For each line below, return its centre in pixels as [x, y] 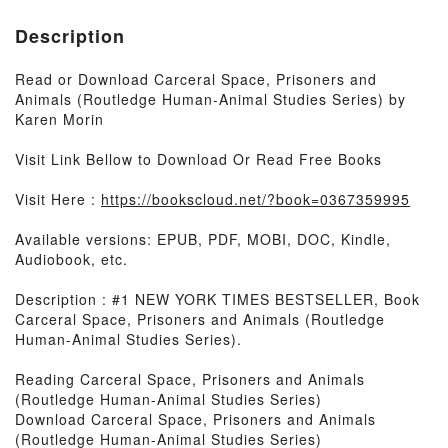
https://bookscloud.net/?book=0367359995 [255, 199]
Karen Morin [59, 119]
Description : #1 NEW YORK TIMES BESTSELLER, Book [217, 299]
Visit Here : [58, 199]
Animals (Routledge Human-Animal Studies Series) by [210, 99]
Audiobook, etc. [71, 259]
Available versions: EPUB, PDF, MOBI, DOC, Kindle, [203, 239]
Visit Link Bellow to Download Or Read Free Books [198, 159]
